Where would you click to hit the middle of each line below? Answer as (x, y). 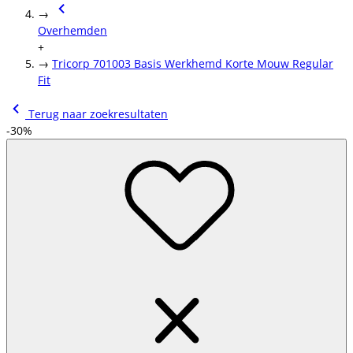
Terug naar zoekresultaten (97, 114)
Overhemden (72, 30)
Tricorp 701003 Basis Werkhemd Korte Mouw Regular (193, 63)
